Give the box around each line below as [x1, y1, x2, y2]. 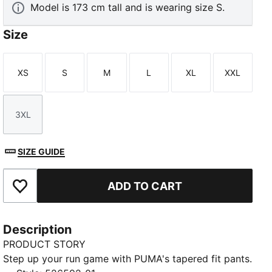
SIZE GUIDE [18, 146, 66, 157]
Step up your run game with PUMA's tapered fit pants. [3, 253, 253, 265]
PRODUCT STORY [3, 238, 86, 251]
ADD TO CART [107, 179, 183, 192]
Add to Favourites [19, 186, 102, 199]
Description [3, 222, 72, 237]
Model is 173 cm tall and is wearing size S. [30, 1, 225, 14]
